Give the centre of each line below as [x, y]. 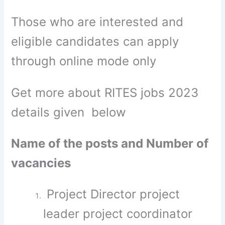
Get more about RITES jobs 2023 [105, 92]
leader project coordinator [120, 214]
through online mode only [84, 61]
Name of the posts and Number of [110, 143]
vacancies [41, 163]
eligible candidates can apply [95, 42]
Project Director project [112, 194]
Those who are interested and [97, 22]
